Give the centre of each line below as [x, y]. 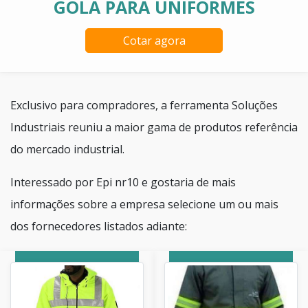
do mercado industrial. [67, 149]
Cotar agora [154, 40]
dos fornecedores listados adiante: [99, 226]
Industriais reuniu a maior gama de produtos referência [154, 127]
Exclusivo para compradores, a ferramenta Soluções [144, 105]
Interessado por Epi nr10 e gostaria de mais [123, 182]
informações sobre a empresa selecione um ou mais [144, 204]
